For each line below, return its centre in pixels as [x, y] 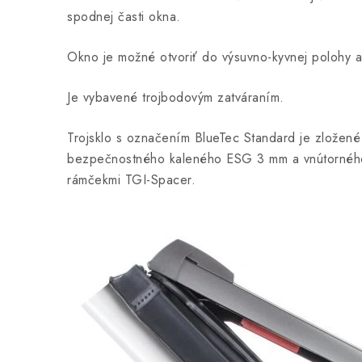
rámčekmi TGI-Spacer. [131, 179]
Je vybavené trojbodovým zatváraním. [176, 97]
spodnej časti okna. [126, 16]
